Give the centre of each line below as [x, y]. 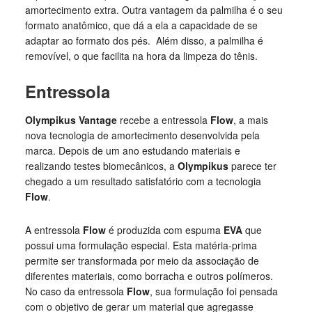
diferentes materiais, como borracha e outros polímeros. [149, 276]
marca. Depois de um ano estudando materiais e [132, 150]
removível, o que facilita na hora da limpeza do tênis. [141, 56]
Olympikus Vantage [72, 120]
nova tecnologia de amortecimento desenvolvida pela [142, 135]
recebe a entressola [165, 120]
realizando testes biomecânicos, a [101, 166]
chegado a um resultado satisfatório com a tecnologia [143, 181]
